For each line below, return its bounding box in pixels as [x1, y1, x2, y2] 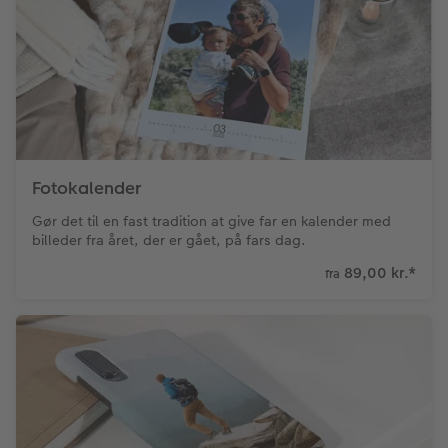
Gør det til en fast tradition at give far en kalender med [32, 210, 391, 231]
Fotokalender [32, 175, 141, 200]
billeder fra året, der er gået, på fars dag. [32, 229, 306, 250]
